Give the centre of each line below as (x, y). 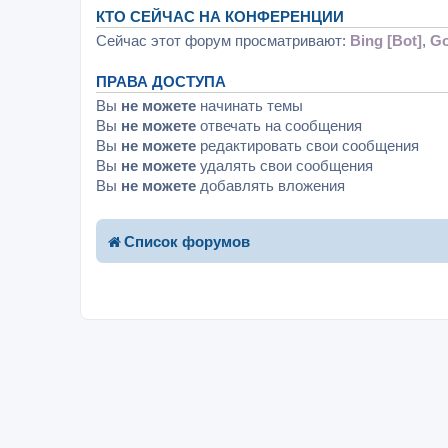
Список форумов (187, 242)
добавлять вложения (270, 186)
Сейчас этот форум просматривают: (223, 40)
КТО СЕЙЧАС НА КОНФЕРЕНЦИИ (220, 16)
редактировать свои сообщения (307, 146)
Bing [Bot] (386, 40)
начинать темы (249, 106)
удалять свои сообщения (284, 166)
